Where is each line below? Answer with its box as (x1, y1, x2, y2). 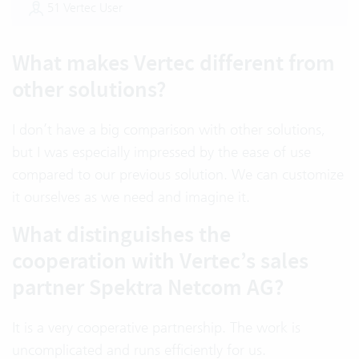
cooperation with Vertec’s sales (12, 246, 309, 276)
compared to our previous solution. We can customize (12, 165, 344, 184)
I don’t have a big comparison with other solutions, (12, 120, 325, 139)
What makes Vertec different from (12, 48, 335, 79)
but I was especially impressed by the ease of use (12, 143, 311, 162)
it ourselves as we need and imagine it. (12, 188, 250, 207)
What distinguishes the (12, 220, 231, 250)
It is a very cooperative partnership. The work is (12, 318, 301, 337)
